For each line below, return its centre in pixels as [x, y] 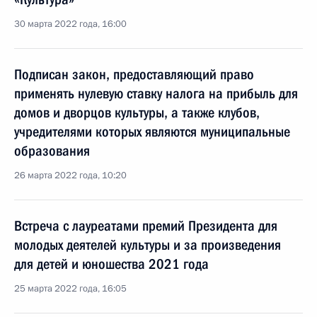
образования [52, 151]
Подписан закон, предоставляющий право [134, 74]
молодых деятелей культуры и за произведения [148, 245]
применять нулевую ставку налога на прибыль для [156, 93]
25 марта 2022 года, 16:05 [70, 289]
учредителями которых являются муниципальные [152, 132]
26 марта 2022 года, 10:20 [70, 175]
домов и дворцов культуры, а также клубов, [137, 113]
